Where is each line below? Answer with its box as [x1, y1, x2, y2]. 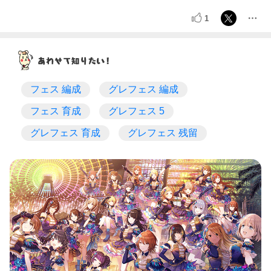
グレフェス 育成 [30, 128, 100, 139]
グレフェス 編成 [108, 84, 178, 95]
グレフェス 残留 [128, 128, 198, 139]
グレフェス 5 [108, 106, 165, 117]
